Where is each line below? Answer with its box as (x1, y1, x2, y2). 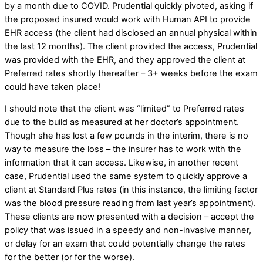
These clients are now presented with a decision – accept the (5, 211, 254, 222)
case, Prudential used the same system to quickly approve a (5, 171, 247, 182)
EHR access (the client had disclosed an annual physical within (5, 27, 257, 38)
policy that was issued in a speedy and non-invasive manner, (5, 225, 251, 236)
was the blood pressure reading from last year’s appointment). (5, 198, 256, 209)
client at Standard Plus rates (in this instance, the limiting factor (5, 184, 258, 195)
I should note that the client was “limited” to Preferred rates (5, 103, 244, 114)
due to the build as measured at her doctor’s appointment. (5, 117, 239, 128)
